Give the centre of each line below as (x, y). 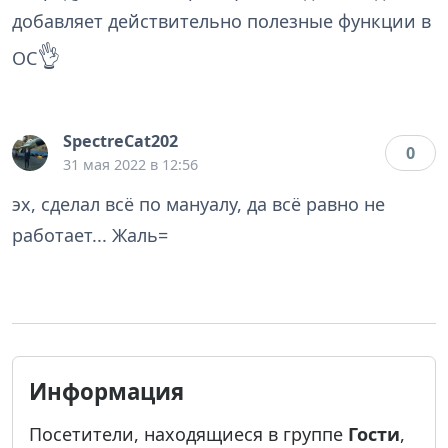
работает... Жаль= (90, 235)
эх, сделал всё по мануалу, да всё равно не (198, 204)
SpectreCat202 (120, 141)
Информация (106, 392)
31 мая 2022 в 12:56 (130, 165)
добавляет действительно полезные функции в (221, 21)
